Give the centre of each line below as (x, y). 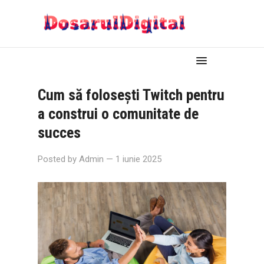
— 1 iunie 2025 (134, 159)
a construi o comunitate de (118, 114)
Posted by (58, 159)
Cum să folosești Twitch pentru (131, 95)
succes (59, 133)
